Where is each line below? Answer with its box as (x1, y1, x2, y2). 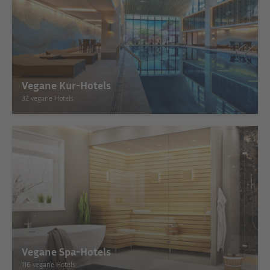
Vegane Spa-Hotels (22, 244, 111, 258)
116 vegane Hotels (22, 259, 75, 269)
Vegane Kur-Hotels (22, 78, 111, 92)
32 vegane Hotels (22, 93, 74, 102)
